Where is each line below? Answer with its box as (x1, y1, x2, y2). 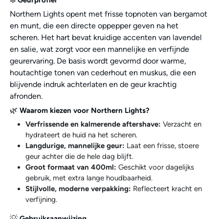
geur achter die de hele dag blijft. (25, 152, 133, 161)
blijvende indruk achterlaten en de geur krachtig (10, 79, 176, 89)
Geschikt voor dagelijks (116, 162, 194, 172)
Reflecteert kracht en (131, 184, 202, 193)
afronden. (10, 91, 43, 101)
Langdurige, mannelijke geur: (25, 141, 125, 150)
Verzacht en (161, 119, 201, 129)
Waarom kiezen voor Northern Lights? (20, 106, 150, 115)
